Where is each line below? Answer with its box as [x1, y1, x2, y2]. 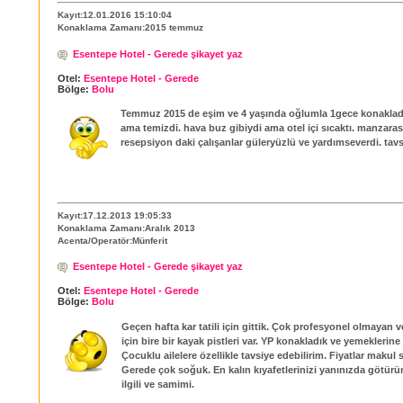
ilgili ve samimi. [121, 378, 194, 390]
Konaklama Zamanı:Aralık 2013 [58, 223, 195, 234]
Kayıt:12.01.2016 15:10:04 [58, 10, 172, 21]
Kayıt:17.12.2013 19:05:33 [58, 210, 172, 221]
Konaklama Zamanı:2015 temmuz [58, 22, 203, 33]
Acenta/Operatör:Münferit [58, 236, 167, 246]
